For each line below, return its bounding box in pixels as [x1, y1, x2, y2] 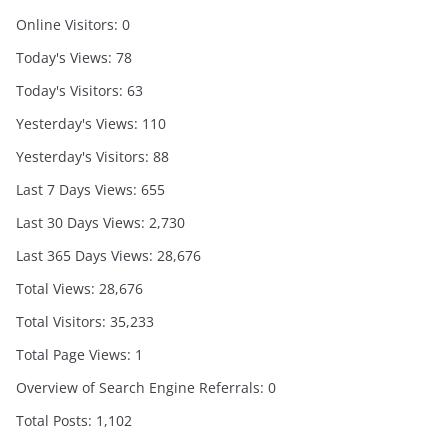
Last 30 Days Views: [16, 213, 149, 233]
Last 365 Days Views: [16, 246, 157, 266]
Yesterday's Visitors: [16, 147, 153, 167]
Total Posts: [16, 411, 96, 431]
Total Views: [16, 279, 99, 299]
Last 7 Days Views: [16, 180, 141, 200]
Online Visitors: [16, 15, 122, 35]
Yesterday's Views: [16, 114, 142, 134]
